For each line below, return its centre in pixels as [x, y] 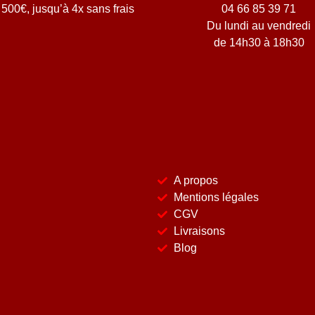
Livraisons [199, 231]
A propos [195, 180]
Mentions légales [216, 197]
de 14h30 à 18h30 [259, 43]
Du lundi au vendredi [259, 26]
